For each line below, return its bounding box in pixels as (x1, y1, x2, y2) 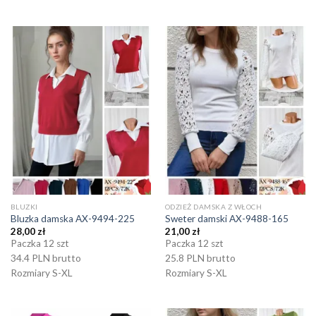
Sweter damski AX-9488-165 (164, 213, 288, 225)
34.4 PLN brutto (10, 253, 81, 265)
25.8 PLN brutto (164, 253, 236, 265)
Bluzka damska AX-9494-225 (10, 213, 135, 225)
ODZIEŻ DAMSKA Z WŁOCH (164, 202, 262, 211)
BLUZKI (10, 202, 38, 211)
